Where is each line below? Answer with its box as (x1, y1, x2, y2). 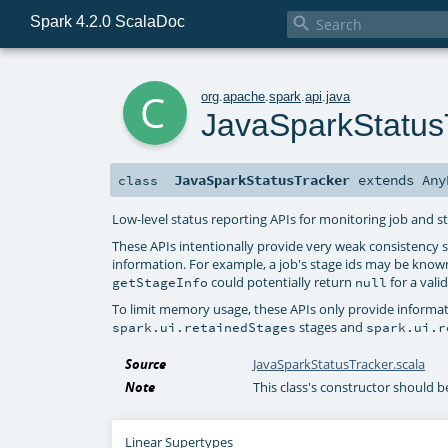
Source (125, 355, 167, 374)
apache (223, 88, 266, 104)
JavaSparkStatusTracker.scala (253, 355, 426, 374)
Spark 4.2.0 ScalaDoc (29, 12, 185, 30)
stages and (296, 317, 367, 336)
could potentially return (208, 272, 356, 291)
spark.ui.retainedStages (112, 318, 297, 335)
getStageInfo (112, 273, 209, 290)
